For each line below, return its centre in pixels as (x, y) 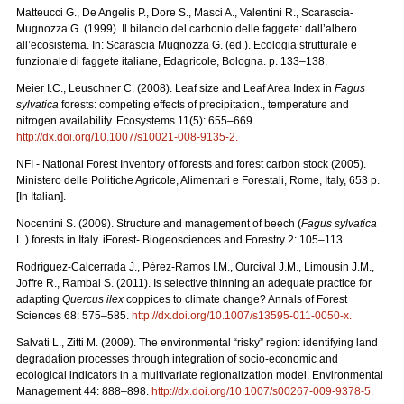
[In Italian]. (41, 196)
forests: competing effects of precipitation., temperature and (204, 104)
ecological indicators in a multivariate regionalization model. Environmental (200, 375)
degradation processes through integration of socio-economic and (177, 358)
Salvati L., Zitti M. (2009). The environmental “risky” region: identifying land (197, 342)
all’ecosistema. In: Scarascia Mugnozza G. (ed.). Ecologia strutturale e (187, 45)
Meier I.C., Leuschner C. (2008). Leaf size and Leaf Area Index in (175, 88)
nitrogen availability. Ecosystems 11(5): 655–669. (136, 120)
